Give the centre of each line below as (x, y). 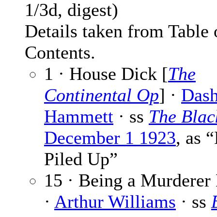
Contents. (60, 53)
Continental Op (101, 95)
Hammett (79, 116)
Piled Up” (81, 159)
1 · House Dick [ (106, 74)
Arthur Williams (115, 202)
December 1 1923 (110, 138)
